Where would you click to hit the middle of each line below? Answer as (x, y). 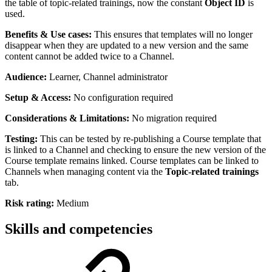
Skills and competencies (79, 229)
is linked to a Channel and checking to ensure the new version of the (135, 150)
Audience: (26, 77)
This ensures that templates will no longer (172, 35)
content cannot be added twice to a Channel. (90, 56)
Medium (73, 203)
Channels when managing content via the (85, 172)
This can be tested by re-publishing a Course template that (149, 139)
